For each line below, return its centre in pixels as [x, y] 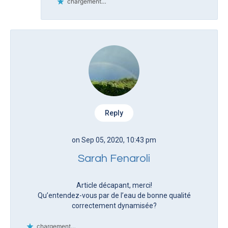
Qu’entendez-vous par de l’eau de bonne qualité [114, 195]
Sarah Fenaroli [114, 158]
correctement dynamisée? [114, 205]
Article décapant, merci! [114, 185]
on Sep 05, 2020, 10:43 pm [114, 140]
